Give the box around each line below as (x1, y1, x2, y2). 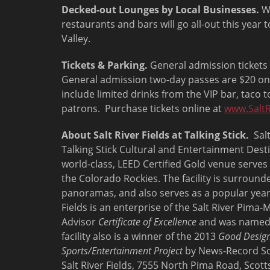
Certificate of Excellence (98, 215, 196, 228)
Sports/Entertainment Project (61, 244, 183, 257)
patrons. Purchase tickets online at (61, 102, 224, 115)
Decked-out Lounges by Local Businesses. (61, 3, 259, 16)
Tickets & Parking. (61, 58, 148, 72)
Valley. (61, 32, 90, 45)
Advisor (61, 215, 98, 228)
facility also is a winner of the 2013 (61, 230, 218, 243)
